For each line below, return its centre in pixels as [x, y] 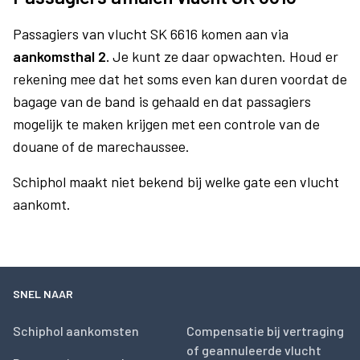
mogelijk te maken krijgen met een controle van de [166, 124]
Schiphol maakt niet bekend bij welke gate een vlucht [176, 182]
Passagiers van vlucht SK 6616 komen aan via [151, 34]
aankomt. [42, 204]
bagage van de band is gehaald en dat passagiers [162, 101]
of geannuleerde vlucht [254, 350]
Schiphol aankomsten [76, 331]
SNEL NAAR [43, 294]
